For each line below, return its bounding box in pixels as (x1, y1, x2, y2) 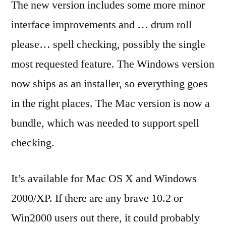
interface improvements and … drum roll (11, 18, 192, 32)
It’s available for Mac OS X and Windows (11, 172, 197, 186)
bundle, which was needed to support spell (11, 116, 199, 130)
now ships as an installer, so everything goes (11, 77, 208, 91)
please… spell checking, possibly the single (11, 37, 205, 51)
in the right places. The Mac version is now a (11, 96, 210, 110)
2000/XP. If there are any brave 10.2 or (11, 191, 183, 205)
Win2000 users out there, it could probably (11, 211, 200, 225)
